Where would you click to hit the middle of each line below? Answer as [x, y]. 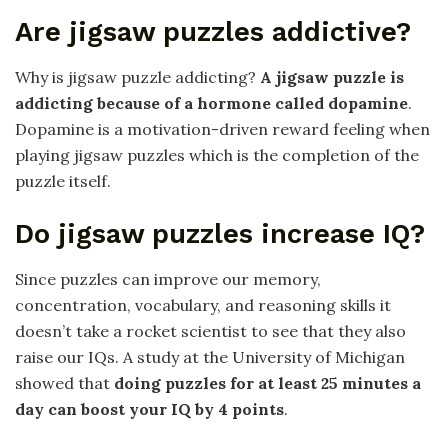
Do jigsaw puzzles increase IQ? [220, 234]
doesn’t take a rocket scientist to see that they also [210, 330]
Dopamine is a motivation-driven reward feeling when [222, 128]
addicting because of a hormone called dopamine [211, 102]
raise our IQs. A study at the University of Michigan [210, 356]
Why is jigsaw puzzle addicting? [137, 76]
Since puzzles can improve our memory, [168, 278]
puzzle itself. [63, 180]
